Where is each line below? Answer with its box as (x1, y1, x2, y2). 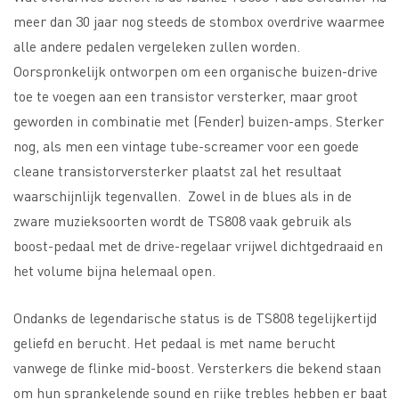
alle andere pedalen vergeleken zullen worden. (13, 36, 300, 55)
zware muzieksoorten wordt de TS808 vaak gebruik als (13, 210, 352, 230)
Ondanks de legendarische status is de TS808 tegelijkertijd (13, 307, 377, 327)
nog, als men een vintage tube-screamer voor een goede (13, 135, 359, 155)
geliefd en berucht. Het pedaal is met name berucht (13, 332, 336, 352)
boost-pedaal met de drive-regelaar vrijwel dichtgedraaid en (13, 235, 383, 255)
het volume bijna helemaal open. (13, 260, 216, 280)
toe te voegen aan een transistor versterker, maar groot (13, 85, 358, 105)
